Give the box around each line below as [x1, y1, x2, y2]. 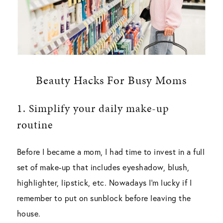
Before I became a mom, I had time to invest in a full [16, 146, 205, 157]
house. [16, 208, 41, 219]
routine [16, 116, 53, 132]
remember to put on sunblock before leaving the [16, 192, 191, 203]
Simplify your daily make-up [28, 100, 169, 116]
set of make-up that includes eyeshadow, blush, [16, 161, 190, 172]
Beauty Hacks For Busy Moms [36, 72, 187, 88]
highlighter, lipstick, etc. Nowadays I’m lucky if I [16, 177, 192, 188]
